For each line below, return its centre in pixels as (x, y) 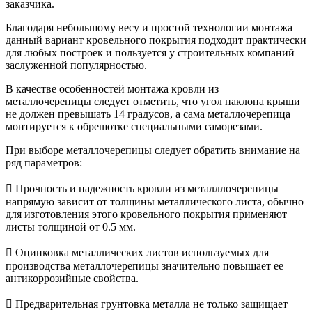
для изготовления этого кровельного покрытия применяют (146, 214)
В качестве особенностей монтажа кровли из (112, 89)
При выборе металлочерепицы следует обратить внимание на (153, 150)
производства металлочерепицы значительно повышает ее (145, 266)
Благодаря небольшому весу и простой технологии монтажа (149, 28)
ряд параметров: (44, 163)
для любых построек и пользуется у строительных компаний (150, 53)
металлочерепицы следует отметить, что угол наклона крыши (153, 102)
